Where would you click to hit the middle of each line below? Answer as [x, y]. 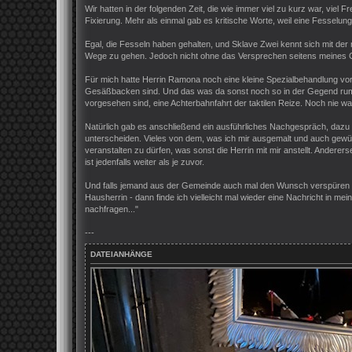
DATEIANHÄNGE [121, 255]
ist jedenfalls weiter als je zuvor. [145, 162]
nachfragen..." [112, 209]
